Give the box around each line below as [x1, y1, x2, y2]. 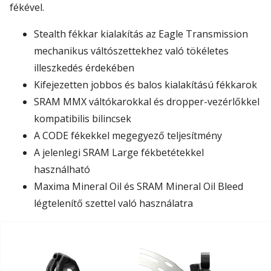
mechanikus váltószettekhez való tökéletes [34, 44, 229, 58]
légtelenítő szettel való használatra [34, 197, 193, 211]
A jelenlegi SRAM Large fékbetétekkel [34, 146, 204, 160]
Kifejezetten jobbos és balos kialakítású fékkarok [34, 78, 257, 92]
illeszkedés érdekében [34, 61, 134, 75]
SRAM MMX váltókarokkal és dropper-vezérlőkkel [34, 95, 260, 109]
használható [34, 163, 90, 177]
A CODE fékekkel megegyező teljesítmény [34, 129, 222, 143]
